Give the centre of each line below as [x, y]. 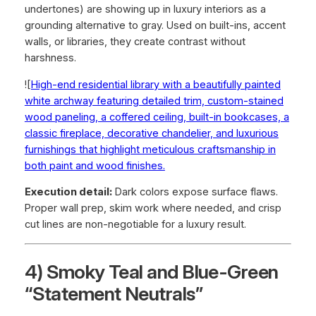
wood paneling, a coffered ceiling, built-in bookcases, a [157, 117]
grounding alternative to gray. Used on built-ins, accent [155, 26]
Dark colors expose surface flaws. [195, 192]
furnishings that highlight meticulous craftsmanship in [150, 149]
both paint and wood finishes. [95, 165]
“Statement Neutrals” [114, 293]
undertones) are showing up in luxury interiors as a [145, 10]
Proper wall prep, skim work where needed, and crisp [153, 208]
